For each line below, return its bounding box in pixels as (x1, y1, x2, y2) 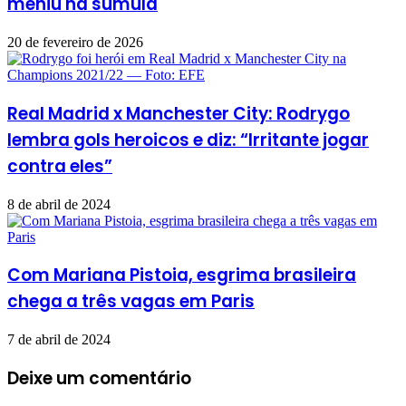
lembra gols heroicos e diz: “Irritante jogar (7, 127, 369, 152)
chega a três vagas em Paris (7, 289, 255, 314)
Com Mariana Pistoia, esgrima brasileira (7, 263, 356, 288)
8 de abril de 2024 (7, 196, 111, 212)
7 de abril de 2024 (7, 332, 111, 347)
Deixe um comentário (7, 365, 191, 391)
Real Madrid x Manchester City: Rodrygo (7, 101, 350, 126)
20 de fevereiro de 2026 (7, 34, 143, 51)
